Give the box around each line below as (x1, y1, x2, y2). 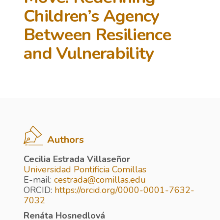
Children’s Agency (24, 4, 160, 27)
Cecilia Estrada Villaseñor (24, 153, 130, 165)
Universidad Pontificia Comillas (24, 164, 146, 175)
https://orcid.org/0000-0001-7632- (55, 184, 194, 196)
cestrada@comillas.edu (54, 174, 146, 186)
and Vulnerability (24, 42, 154, 65)
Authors (47, 133, 84, 146)
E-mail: (24, 174, 54, 186)
